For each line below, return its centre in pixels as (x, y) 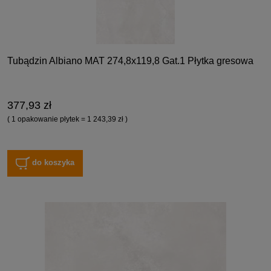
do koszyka (54, 163)
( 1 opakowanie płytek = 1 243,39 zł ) (67, 119)
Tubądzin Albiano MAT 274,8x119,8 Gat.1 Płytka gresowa (130, 60)
